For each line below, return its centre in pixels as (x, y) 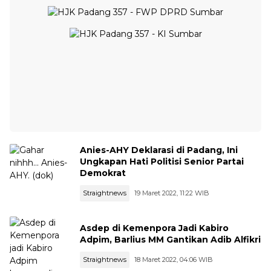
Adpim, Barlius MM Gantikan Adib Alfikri (170, 240)
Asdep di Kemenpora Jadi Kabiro (154, 228)
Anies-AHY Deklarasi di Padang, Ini (159, 150)
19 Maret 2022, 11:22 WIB (172, 193)
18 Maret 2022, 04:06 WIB (174, 260)
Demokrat (103, 173)
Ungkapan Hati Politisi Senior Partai (162, 161)
